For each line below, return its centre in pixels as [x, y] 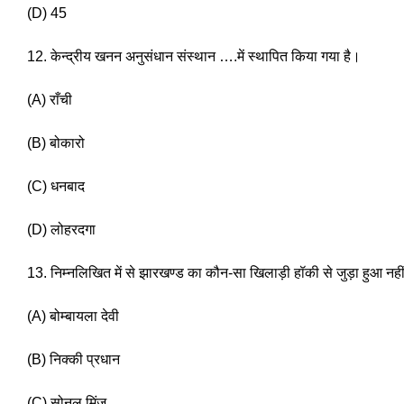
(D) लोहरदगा [63, 230]
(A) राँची [50, 100]
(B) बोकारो [58, 143]
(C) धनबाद [58, 187]
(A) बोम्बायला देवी [75, 317]
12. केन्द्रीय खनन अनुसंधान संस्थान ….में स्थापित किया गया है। [196, 57]
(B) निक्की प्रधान [75, 360]
